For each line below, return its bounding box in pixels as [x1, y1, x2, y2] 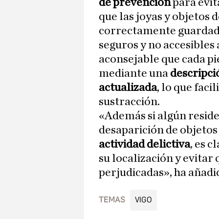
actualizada [99, 82, 157, 94]
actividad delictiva [99, 138, 190, 151]
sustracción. [99, 96, 160, 108]
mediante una [99, 67, 170, 80]
